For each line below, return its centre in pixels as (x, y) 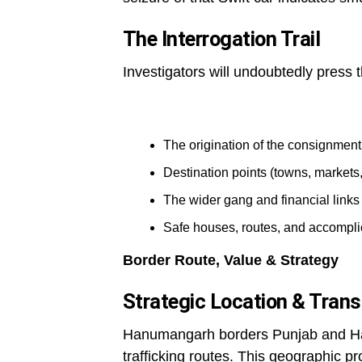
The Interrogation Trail (222, 39)
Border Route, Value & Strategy (231, 260)
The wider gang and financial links (261, 200)
